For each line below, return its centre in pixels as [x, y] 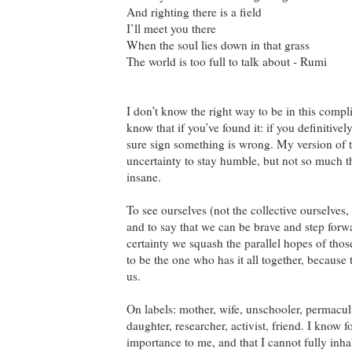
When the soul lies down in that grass [218, 44]
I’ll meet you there [171, 28]
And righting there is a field [194, 11]
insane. [144, 176]
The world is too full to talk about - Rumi [227, 61]
